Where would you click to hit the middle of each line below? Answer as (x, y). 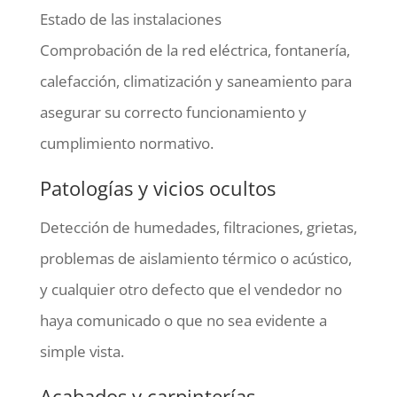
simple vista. (82, 351)
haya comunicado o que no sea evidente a (183, 320)
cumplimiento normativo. (126, 143)
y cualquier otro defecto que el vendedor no (191, 289)
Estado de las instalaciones (130, 19)
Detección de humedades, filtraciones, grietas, (198, 227)
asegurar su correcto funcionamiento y (173, 112)
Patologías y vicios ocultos (157, 187)
